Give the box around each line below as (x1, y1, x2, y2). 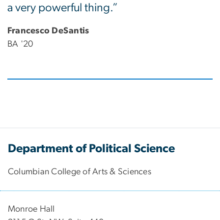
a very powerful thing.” (7, 2, 118, 14)
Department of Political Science (8, 142, 175, 155)
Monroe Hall (8, 204, 55, 214)
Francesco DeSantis (7, 27, 89, 36)
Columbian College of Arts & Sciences (8, 167, 151, 176)
